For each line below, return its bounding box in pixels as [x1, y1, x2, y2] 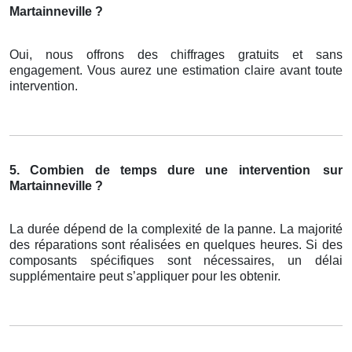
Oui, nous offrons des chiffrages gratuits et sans [9, 48, 343, 62]
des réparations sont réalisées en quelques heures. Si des [9, 238, 343, 252]
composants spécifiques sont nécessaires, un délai [9, 254, 343, 268]
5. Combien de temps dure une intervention [9, 163, 310, 178]
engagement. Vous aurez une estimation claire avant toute [9, 64, 343, 78]
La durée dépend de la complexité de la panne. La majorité [9, 222, 343, 236]
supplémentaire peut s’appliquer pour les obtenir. [9, 269, 280, 284]
